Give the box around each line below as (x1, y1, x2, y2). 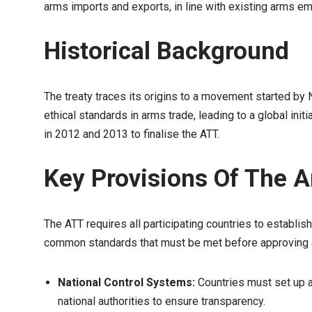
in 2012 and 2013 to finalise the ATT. (44, 127, 219, 141)
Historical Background (44, 37, 289, 65)
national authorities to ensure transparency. (58, 295, 265, 308)
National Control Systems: (58, 276, 195, 289)
